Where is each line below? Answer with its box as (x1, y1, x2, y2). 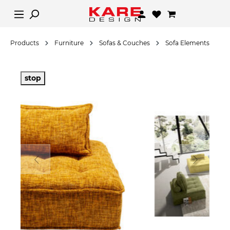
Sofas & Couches (99, 39, 150, 47)
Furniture (54, 39, 84, 47)
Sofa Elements (165, 39, 209, 47)
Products (10, 39, 39, 47)
